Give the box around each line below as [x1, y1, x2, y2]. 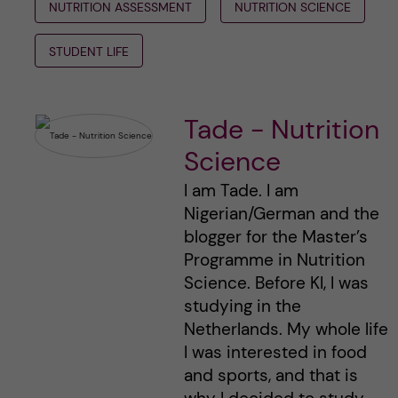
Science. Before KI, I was [183, 271, 369, 294]
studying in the [183, 294, 301, 317]
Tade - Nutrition [183, 111, 379, 147]
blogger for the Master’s [183, 225, 368, 248]
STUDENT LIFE [48, 43, 129, 60]
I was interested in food [183, 340, 367, 363]
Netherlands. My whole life [183, 317, 388, 340]
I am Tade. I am [183, 179, 298, 202]
